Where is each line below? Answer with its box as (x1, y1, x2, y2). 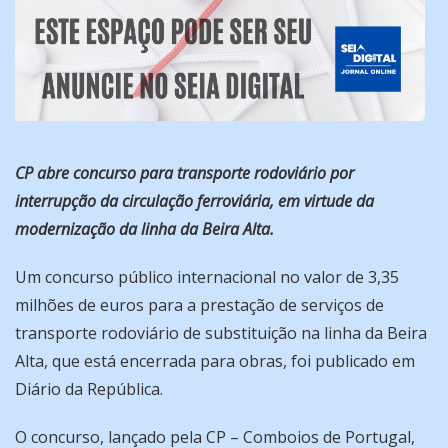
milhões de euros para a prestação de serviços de (15, 294, 384, 317)
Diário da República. (15, 378, 163, 401)
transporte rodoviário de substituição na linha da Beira (15, 322, 427, 345)
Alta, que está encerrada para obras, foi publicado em (15, 350, 415, 373)
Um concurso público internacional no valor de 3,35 (15, 266, 399, 289)
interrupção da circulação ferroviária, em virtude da (15, 190, 374, 213)
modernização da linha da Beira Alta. (15, 218, 274, 241)
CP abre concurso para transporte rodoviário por (15, 162, 354, 185)
